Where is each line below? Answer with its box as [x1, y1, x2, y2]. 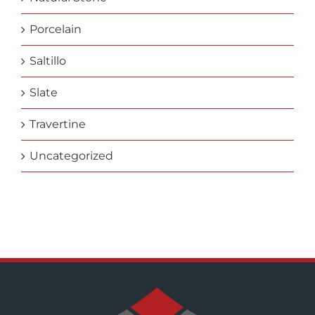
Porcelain [29, 22, 82, 36]
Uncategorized [29, 148, 113, 162]
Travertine [29, 117, 86, 131]
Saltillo [29, 53, 66, 67]
